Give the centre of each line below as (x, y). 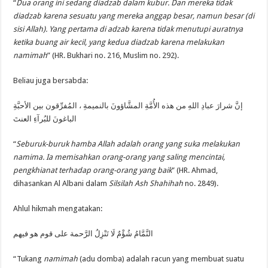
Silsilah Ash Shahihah (146, 183)
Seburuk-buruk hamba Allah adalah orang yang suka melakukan (128, 144)
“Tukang (29, 258)
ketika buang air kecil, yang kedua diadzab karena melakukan (119, 42)
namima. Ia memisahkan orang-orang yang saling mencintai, (119, 157)
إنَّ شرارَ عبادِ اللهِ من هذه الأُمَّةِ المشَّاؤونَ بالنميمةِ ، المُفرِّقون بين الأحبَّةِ (128, 105)
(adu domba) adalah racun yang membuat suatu (161, 258)
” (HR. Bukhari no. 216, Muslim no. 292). (113, 55)
